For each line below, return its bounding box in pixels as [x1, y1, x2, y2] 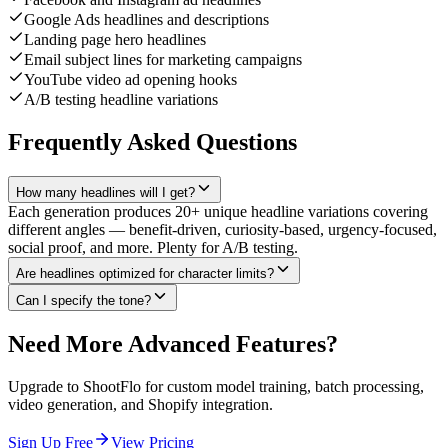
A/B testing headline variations [24, 91, 218, 109]
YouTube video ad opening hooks [24, 71, 237, 89]
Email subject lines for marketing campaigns [24, 51, 302, 69]
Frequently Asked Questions [8, 129, 297, 156]
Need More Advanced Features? [8, 331, 338, 358]
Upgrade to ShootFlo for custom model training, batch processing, [8, 378, 424, 395]
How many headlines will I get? [16, 185, 195, 201]
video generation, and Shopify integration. [8, 396, 273, 413]
